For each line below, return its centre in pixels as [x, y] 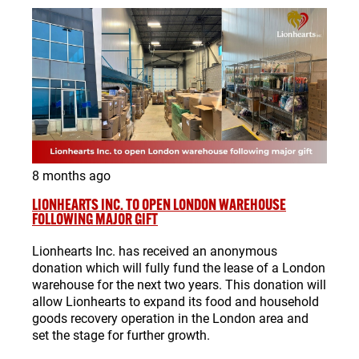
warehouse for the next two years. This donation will [179, 284]
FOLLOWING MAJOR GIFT [95, 220]
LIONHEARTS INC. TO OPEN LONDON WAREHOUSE [159, 205]
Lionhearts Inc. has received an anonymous [155, 250]
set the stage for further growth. [121, 334]
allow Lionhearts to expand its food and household [175, 301]
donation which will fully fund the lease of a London [179, 267]
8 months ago [71, 175]
